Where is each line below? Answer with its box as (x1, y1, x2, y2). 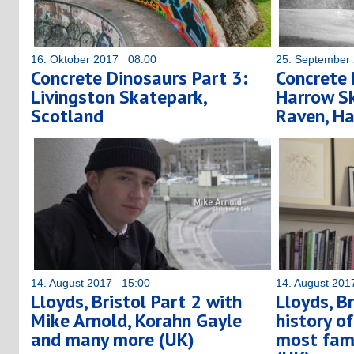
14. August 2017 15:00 (31, 276, 150, 289)
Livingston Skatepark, (31, 84, 206, 109)
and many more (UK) (31, 326, 194, 352)
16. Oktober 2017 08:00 (31, 52, 156, 66)
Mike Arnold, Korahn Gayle (31, 307, 242, 333)
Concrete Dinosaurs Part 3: (31, 65, 248, 90)
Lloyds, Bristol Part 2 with (31, 288, 242, 314)
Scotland (31, 103, 104, 128)
